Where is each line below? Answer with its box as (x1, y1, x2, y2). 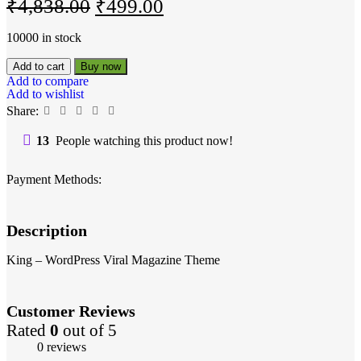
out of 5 (59, 320, 117, 339)
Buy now (81, 60, 121, 73)
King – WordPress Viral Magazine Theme (6, 253, 220, 268)
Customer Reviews (6, 301, 135, 320)
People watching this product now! (56, 134, 233, 148)
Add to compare (6, 74, 89, 89)
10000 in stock (6, 31, 81, 45)
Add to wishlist (6, 87, 84, 102)
